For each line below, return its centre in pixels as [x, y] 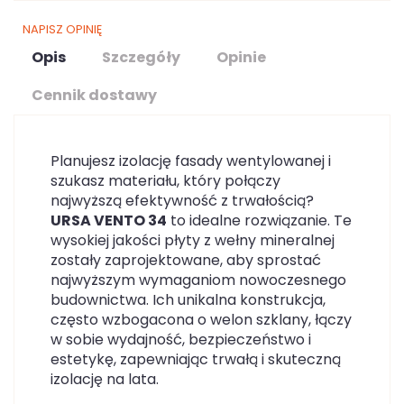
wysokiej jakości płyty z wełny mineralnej [193, 240]
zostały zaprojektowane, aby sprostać [186, 260]
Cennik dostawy [94, 95]
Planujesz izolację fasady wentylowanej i [191, 161]
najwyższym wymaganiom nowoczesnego [198, 280]
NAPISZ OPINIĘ [62, 29]
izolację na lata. [105, 379]
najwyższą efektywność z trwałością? [182, 201]
